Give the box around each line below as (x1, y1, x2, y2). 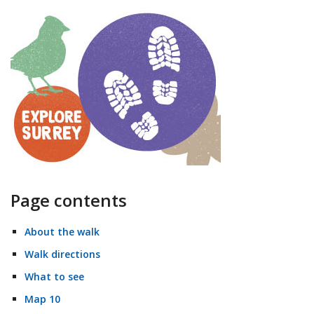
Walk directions (25, 247, 100, 261)
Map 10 (25, 292, 60, 306)
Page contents (11, 189, 127, 212)
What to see (25, 270, 84, 284)
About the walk (25, 225, 100, 239)
